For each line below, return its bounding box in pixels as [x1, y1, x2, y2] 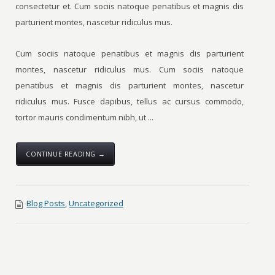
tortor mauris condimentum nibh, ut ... [15, 112, 154, 123]
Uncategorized [69, 198, 124, 209]
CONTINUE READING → [26, 149, 106, 158]
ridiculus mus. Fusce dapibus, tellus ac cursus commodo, [15, 96, 244, 107]
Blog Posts [26, 198, 66, 209]
